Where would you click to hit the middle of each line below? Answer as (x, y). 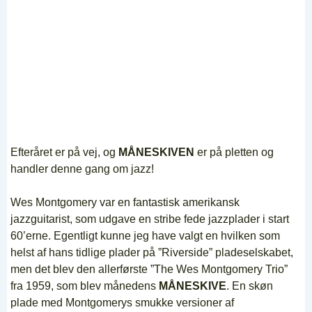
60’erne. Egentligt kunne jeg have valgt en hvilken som (145, 236)
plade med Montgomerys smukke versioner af (122, 303)
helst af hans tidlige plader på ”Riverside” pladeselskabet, (152, 252)
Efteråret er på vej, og (64, 152)
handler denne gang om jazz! (82, 169)
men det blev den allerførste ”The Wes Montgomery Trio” (149, 269)
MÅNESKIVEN (156, 152)
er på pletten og (234, 152)
